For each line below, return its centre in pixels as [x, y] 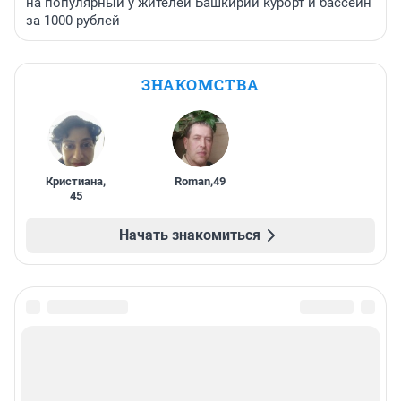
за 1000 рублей [73, 21]
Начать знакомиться [190, 235]
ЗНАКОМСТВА [200, 85]
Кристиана [75, 182]
